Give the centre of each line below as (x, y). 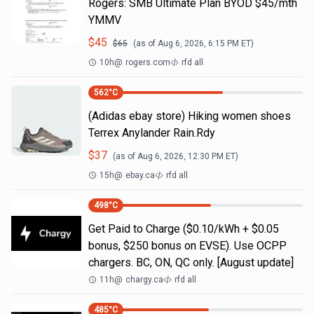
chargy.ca (144, 280)
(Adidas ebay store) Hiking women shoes (190, 116)
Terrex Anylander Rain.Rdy (152, 133)
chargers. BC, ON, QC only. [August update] (191, 262)
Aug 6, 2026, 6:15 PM (198, 43)
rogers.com (148, 62)
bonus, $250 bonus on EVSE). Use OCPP (187, 246)
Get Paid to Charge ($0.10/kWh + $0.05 (184, 229)
